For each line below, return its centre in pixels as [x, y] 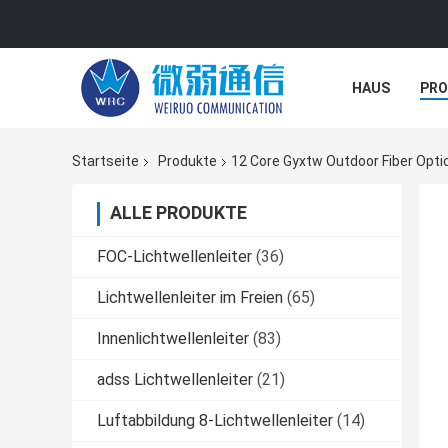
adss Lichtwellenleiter [175, 380]
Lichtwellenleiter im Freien [190, 298]
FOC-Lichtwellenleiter [174, 257]
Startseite [105, 161]
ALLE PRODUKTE [178, 213]
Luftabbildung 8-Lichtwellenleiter [215, 421]
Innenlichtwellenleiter [173, 339]
